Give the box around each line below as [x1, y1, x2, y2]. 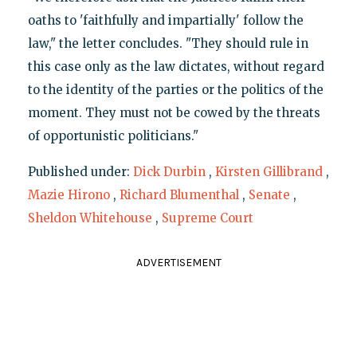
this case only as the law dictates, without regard [27, 58, 324, 74]
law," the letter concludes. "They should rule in [27, 35, 308, 51]
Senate [248, 186, 290, 202]
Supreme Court [161, 210, 253, 226]
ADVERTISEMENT [135, 255, 222, 269]
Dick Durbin [132, 163, 206, 179]
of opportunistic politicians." [27, 127, 198, 143]
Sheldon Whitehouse [27, 210, 152, 226]
